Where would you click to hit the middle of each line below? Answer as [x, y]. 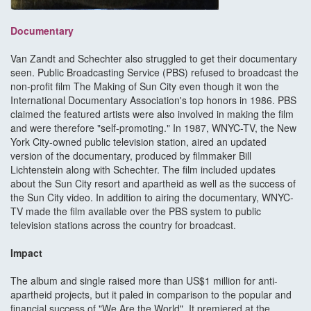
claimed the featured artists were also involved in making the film [152, 114]
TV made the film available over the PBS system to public [136, 211]
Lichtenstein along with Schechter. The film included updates [143, 170]
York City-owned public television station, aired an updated [138, 142]
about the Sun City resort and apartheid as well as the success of [153, 184]
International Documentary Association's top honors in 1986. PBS [153, 100]
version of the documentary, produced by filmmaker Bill [131, 156]
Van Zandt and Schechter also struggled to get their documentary [154, 59]
